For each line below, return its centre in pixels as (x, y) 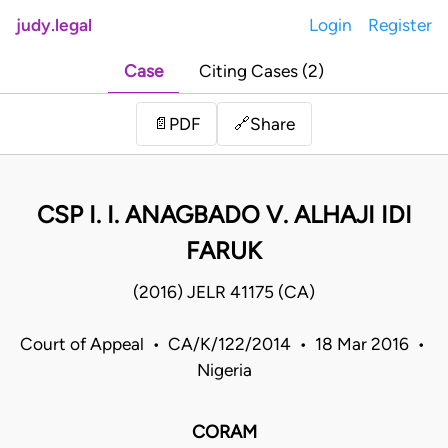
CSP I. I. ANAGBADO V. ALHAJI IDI (224, 215)
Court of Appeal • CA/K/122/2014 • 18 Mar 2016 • (224, 344)
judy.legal (54, 25)
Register (400, 25)
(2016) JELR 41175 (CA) (224, 292)
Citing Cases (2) (261, 71)
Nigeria (224, 370)
